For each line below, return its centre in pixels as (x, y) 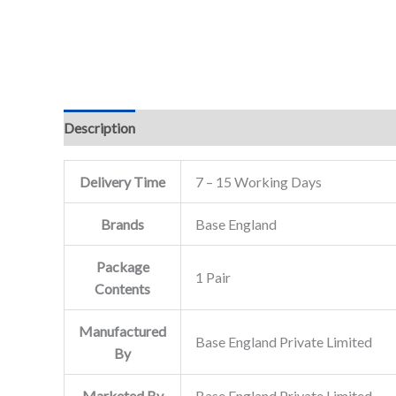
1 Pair (213, 277)
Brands (122, 224)
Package (122, 266)
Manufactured (122, 331)
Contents (122, 288)
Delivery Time (122, 181)
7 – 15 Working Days (259, 181)
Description (99, 127)
